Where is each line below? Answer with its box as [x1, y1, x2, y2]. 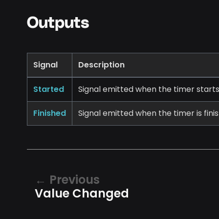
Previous [49, 171, 100, 188]
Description [78, 59, 125, 70]
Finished [33, 107, 66, 119]
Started [33, 83, 64, 95]
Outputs [27, 15, 89, 31]
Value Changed [35, 185, 129, 201]
